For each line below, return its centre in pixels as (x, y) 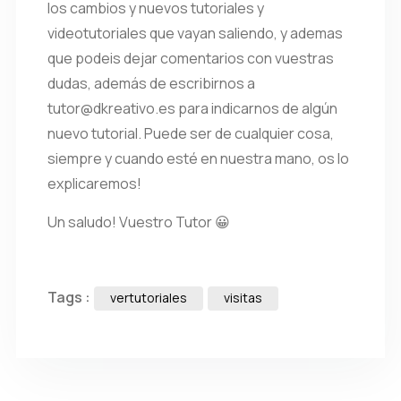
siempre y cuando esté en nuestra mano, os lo (198, 158)
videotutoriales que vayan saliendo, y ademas (195, 33)
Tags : (70, 297)
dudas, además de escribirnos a (151, 83)
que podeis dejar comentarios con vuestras (191, 58)
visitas (243, 298)
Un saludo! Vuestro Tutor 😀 (139, 222)
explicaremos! (94, 183)
